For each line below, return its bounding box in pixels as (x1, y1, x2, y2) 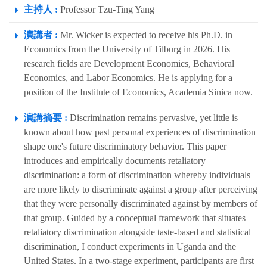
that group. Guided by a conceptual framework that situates (24, 213, 246, 223)
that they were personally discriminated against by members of (24, 198, 257, 209)
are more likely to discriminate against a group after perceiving (24, 184, 257, 195)
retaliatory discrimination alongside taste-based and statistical (24, 227, 251, 238)
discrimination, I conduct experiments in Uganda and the (24, 241, 236, 252)
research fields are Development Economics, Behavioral (24, 58, 234, 69)
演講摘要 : (24, 113, 67, 123)
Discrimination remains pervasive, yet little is (67, 113, 238, 123)
